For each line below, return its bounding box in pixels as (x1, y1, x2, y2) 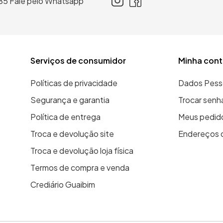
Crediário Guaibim (30, 179, 96, 190)
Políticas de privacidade (30, 78, 118, 88)
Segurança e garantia (30, 95, 110, 105)
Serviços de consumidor (30, 55, 126, 66)
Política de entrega (30, 111, 101, 122)
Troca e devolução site (30, 128, 114, 139)
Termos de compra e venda (30, 162, 130, 173)
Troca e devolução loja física (30, 145, 134, 156)
